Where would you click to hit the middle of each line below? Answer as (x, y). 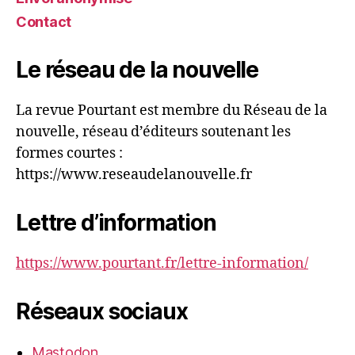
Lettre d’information (116, 222)
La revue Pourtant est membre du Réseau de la (172, 110)
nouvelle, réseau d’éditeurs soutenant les (153, 132)
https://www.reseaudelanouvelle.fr (134, 174)
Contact (44, 21)
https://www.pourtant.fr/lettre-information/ (162, 263)
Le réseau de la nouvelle (137, 69)
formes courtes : (69, 153)
